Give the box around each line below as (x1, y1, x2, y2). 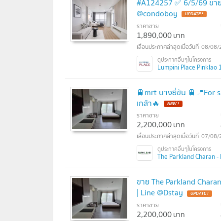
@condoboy (137, 6, 178, 20)
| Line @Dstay (137, 186, 183, 199)
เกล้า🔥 (137, 96, 160, 110)
